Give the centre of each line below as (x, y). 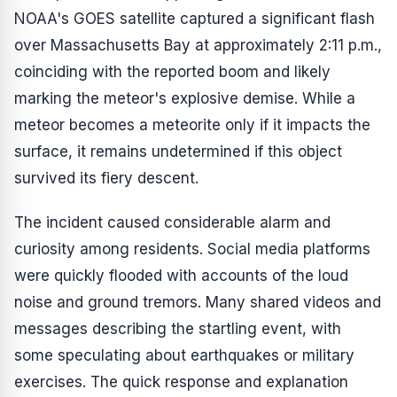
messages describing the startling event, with (178, 329)
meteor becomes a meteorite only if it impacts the (192, 125)
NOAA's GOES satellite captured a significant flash (195, 19)
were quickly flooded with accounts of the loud (181, 276)
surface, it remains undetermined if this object (178, 152)
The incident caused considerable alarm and (172, 222)
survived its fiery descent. (106, 178)
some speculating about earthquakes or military (184, 355)
